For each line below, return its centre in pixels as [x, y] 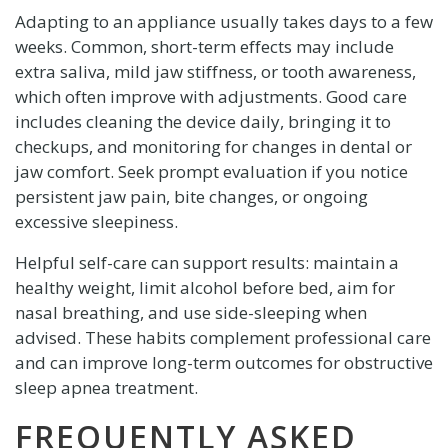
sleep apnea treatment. [106, 387]
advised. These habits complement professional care [222, 337]
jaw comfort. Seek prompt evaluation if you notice [211, 171]
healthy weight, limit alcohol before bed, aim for [204, 287]
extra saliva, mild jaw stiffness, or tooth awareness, [215, 71]
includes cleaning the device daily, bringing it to [202, 121]
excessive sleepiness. [96, 221]
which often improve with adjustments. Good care [210, 96]
